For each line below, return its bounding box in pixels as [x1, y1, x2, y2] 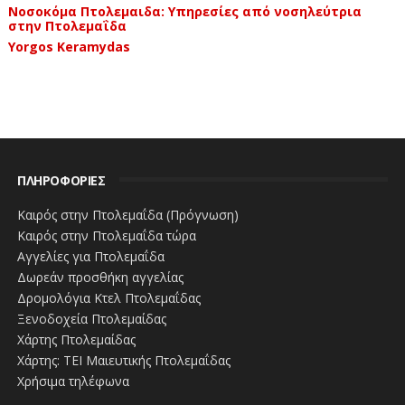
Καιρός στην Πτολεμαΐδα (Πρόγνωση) [16, 205, 239, 223]
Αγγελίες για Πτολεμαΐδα [16, 247, 165, 265]
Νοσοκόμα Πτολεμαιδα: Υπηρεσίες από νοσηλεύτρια [7, 2, 362, 20]
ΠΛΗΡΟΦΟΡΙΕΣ [16, 172, 106, 190]
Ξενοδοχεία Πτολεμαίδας [16, 309, 166, 327]
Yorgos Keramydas [7, 37, 130, 55]
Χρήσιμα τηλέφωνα [16, 372, 129, 390]
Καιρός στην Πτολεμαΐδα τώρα [16, 226, 196, 244]
